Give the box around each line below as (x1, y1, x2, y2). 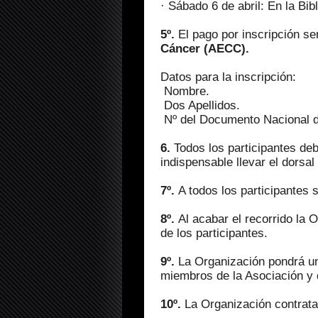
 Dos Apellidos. (160, 99, 240, 112)
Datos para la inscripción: (160, 70, 296, 84)
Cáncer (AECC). (160, 42, 249, 55)
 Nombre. (160, 84, 209, 98)
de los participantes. (160, 226, 268, 240)
